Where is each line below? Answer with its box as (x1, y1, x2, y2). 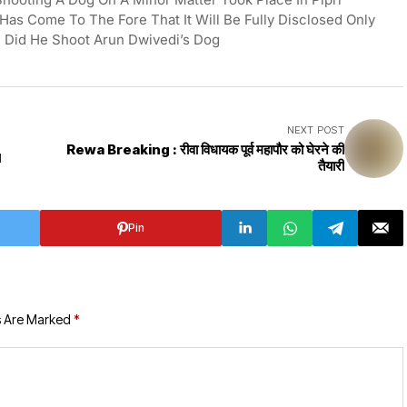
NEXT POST (287, 124, 344, 137)
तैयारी (318, 157, 344, 175)
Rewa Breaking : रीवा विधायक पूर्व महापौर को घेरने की (66, 141, 344, 159)
